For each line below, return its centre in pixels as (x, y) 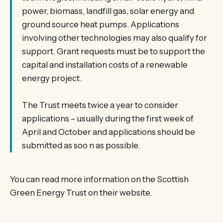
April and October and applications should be (109, 132)
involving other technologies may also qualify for (114, 38)
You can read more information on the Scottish (99, 179)
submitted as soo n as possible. (81, 145)
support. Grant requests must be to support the (113, 51)
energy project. (52, 78)
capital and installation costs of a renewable (105, 64)
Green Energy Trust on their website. (81, 192)
